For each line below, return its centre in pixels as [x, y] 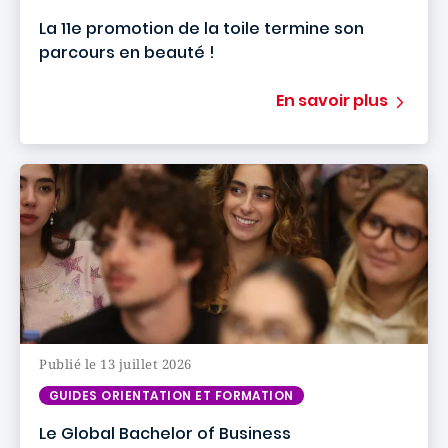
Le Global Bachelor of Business [165, 433]
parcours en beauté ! [127, 52]
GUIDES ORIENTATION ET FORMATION [171, 395]
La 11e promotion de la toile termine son [201, 28]
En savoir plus [332, 100]
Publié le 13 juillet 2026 [115, 364]
